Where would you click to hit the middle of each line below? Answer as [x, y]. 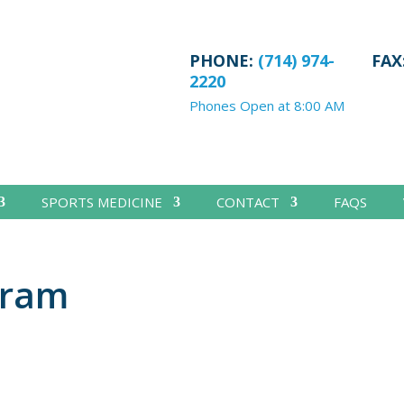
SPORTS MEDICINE [101, 202]
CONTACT [248, 202]
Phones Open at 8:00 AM [266, 105]
